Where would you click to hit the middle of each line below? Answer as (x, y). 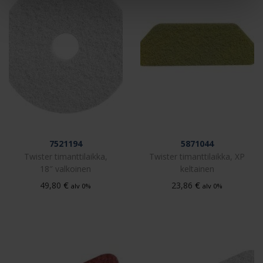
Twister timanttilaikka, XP (197, 157)
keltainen (197, 169)
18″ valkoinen (66, 169)
